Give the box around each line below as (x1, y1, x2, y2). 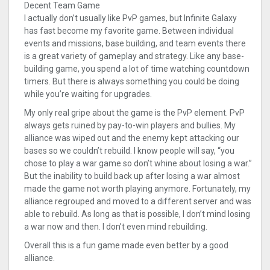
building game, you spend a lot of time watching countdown (24, 64, 250, 74)
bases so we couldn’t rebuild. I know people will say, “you (24, 146, 234, 156)
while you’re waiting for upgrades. (24, 89, 152, 99)
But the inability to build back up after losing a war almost (24, 171, 240, 181)
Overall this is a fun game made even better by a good (24, 240, 228, 251)
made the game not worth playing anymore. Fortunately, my (24, 184, 251, 194)
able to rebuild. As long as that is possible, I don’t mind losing (24, 209, 250, 219)
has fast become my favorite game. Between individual (24, 26, 234, 36)
